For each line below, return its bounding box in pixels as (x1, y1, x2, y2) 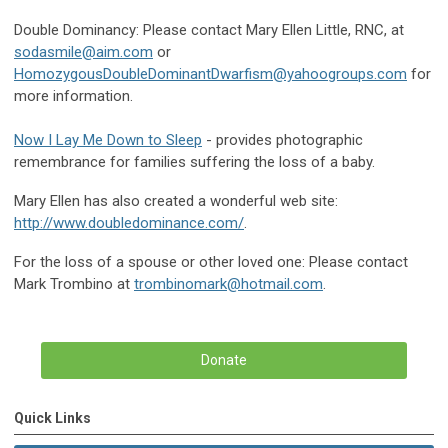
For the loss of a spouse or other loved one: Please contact (14, 253, 408, 272)
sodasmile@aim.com (14, 43, 153, 62)
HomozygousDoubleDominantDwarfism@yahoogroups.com (14, 65, 407, 84)
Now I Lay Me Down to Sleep (14, 131, 202, 150)
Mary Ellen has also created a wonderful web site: (14, 192, 338, 211)
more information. (14, 87, 133, 106)
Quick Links (14, 410, 91, 427)
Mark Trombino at (14, 275, 134, 294)
